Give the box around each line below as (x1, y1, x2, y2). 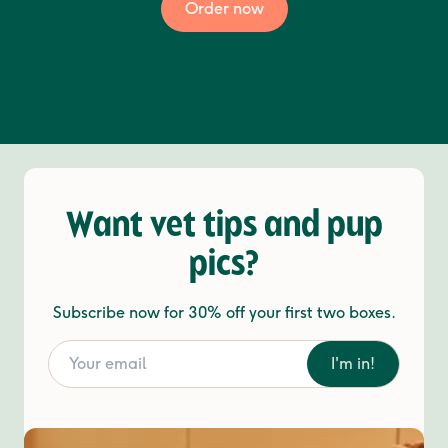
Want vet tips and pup (65, 209, 383, 245)
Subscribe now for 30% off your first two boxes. (52, 303, 396, 322)
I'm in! (331, 354, 375, 373)
